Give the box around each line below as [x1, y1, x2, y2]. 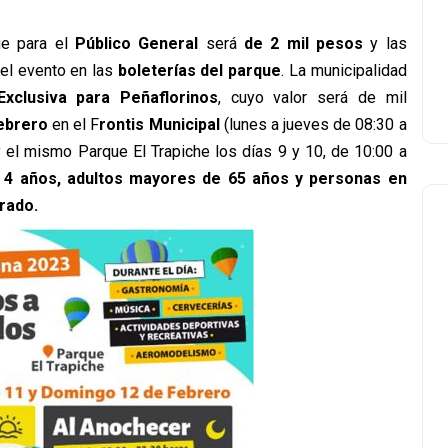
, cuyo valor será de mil [217, 88, 407, 107]
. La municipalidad [281, 61, 407, 80]
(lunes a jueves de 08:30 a [219, 115, 407, 134]
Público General [74, 34, 199, 53]
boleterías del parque [113, 61, 282, 80]
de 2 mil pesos [236, 34, 371, 53]
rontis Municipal [99, 115, 220, 134]
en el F [47, 115, 100, 134]
